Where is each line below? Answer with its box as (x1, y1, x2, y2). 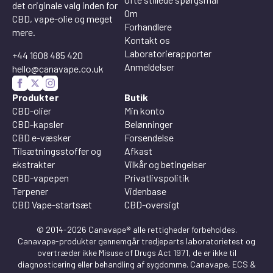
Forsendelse (124, 132, 174, 144)
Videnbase (124, 185, 166, 197)
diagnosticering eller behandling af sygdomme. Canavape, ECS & (17, 259, 256, 270)
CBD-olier (12, 105, 51, 117)
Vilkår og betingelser (124, 158, 206, 171)
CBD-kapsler (12, 118, 63, 130)
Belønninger (124, 118, 172, 130)
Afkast (124, 145, 152, 157)
